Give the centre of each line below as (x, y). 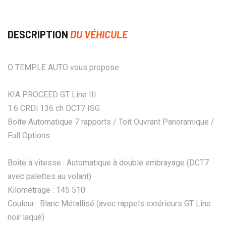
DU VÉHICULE (99, 34)
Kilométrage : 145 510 (46, 190)
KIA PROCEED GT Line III (52, 94)
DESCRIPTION (39, 34)
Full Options (29, 135)
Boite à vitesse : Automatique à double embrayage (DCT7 (108, 162)
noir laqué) (26, 217)
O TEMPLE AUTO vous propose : (65, 67)
